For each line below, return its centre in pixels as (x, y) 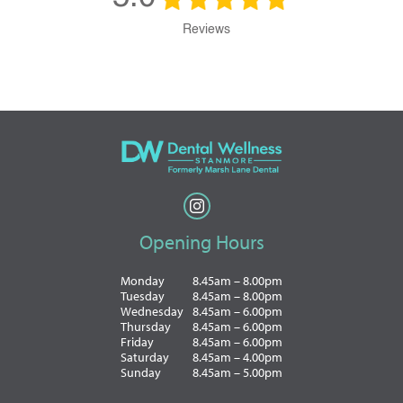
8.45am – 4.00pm (237, 358)
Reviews (206, 30)
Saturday (145, 358)
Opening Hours (201, 242)
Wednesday (152, 312)
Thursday (146, 327)
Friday (137, 342)
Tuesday (143, 296)
